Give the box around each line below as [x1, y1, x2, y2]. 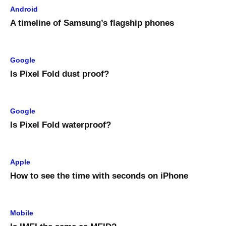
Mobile [10, 209, 33, 217]
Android [10, 5, 38, 14]
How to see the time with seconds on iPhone [10, 171, 188, 181]
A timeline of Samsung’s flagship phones [10, 18, 174, 28]
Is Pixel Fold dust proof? [10, 69, 109, 79]
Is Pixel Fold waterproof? [10, 120, 111, 130]
